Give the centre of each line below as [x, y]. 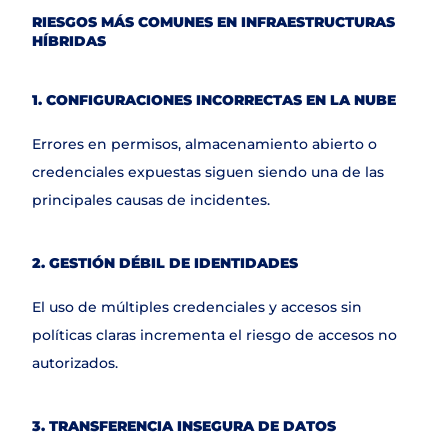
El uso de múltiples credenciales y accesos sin [197, 307]
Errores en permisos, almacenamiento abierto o [204, 144]
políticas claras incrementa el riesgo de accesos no [214, 335]
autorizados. [75, 363]
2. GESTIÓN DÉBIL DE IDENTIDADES [165, 263]
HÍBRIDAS [69, 41]
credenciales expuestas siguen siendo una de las [208, 172]
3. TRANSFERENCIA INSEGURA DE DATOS [184, 426]
